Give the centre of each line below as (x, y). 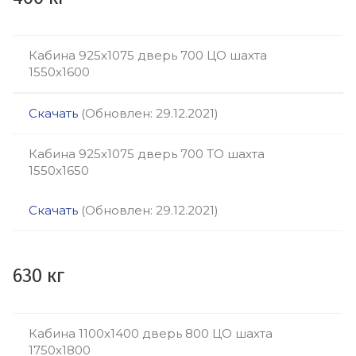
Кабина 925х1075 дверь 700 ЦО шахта (148, 55)
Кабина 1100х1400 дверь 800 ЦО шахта (151, 333)
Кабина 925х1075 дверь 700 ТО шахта (147, 154)
